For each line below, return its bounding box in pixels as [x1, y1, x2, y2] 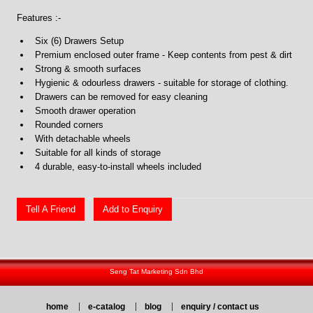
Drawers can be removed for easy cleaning [35, 92, 208, 103]
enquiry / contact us [180, 301, 259, 312]
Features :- [17, 13, 61, 24]
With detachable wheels [35, 133, 131, 145]
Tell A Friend [26, 203, 75, 214]
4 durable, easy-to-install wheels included [35, 161, 201, 173]
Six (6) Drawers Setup [35, 36, 124, 47]
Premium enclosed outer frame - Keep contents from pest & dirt [35, 50, 292, 61]
